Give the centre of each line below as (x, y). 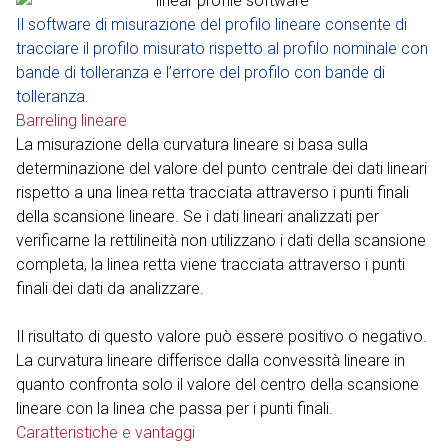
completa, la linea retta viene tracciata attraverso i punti (210, 265)
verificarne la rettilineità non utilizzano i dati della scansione (221, 241)
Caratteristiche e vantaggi (105, 433)
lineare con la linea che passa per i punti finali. (174, 409)
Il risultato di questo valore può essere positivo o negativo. (221, 337)
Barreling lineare (71, 121)
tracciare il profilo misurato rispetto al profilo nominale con (222, 49)
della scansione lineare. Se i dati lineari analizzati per (197, 217)
